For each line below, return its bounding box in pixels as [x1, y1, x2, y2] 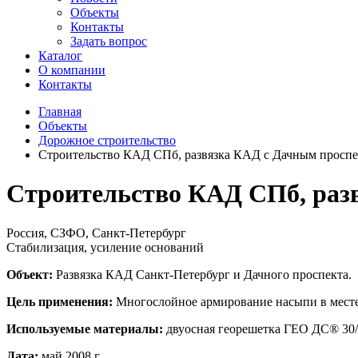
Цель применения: [6, 294, 113, 308]
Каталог [38, 49, 82, 62]
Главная [38, 105, 82, 118]
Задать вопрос [70, 34, 147, 48]
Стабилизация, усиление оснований [6, 240, 204, 254]
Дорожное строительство [38, 133, 176, 147]
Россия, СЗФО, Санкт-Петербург [6, 225, 186, 240]
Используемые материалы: [6, 321, 163, 336]
